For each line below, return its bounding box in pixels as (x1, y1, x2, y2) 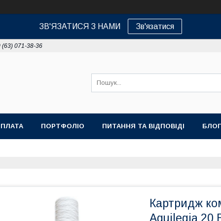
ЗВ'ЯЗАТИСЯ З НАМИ (39, 22, 120, 31)
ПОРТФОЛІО (41, 122, 84, 130)
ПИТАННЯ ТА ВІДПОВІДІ (102, 122, 184, 130)
